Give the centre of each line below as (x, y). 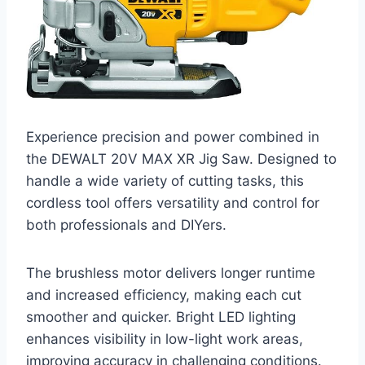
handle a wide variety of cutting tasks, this (165, 180)
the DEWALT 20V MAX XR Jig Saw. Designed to (181, 158)
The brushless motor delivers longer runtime (171, 273)
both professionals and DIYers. (126, 224)
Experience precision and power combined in (173, 136)
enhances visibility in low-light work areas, (165, 339)
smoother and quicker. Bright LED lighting (161, 317)
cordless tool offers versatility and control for (173, 202)
